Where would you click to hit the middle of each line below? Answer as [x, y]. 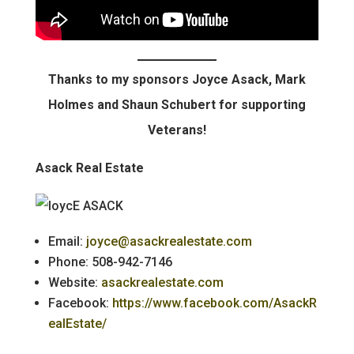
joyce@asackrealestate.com [169, 241]
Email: [67, 241]
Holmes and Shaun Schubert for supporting [177, 104]
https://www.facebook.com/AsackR [214, 303]
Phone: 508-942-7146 [110, 262]
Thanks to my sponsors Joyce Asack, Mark [177, 79]
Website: [74, 282]
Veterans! [177, 130]
